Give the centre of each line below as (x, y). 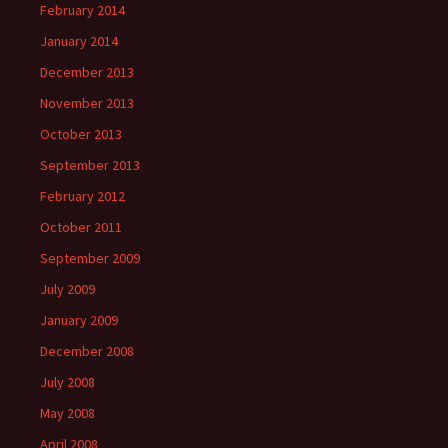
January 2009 (79, 320)
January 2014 (79, 41)
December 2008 (87, 351)
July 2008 (67, 382)
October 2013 (81, 134)
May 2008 (67, 413)
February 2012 (82, 196)
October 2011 (81, 227)
